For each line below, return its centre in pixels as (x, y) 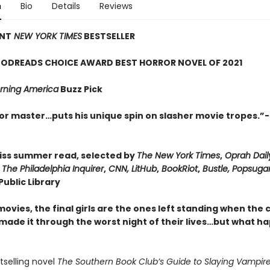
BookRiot (178, 169)
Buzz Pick (80, 89)
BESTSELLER (108, 36)
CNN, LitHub (132, 169)
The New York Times (178, 155)
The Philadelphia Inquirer (52, 169)
